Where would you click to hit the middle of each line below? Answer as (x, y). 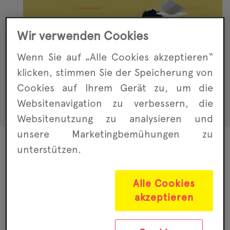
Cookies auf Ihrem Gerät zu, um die (115, 88)
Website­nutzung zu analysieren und (115, 118)
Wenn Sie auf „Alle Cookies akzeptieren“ (115, 57)
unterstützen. (49, 149)
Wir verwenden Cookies (83, 35)
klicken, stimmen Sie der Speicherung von (115, 72)
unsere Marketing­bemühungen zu (115, 134)
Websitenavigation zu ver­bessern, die (115, 103)
